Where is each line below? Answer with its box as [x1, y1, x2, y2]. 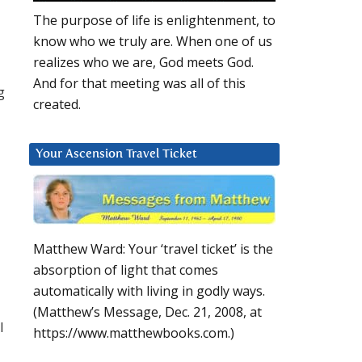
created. [33, 95, 81, 114]
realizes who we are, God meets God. [33, 53, 254, 72]
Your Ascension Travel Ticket [36, 148, 197, 161]
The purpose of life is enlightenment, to [33, 11, 276, 30]
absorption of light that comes [33, 261, 218, 280]
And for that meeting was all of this [33, 74, 246, 93]
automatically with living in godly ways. [33, 282, 265, 301]
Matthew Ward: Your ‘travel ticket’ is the [33, 240, 273, 259]
